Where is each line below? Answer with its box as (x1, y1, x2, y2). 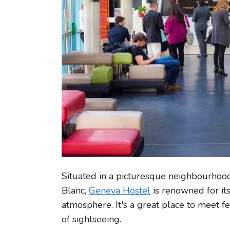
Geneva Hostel (89, 184, 150, 197)
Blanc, (62, 184, 89, 197)
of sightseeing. (62, 213, 121, 225)
